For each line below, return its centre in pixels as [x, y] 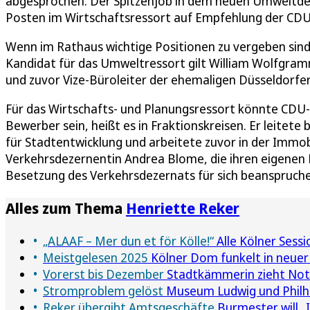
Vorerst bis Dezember [103, 274]
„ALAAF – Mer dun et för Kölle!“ [128, 241]
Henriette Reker [183, 208]
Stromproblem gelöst [103, 291]
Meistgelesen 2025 [95, 258]
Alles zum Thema [66, 208]
